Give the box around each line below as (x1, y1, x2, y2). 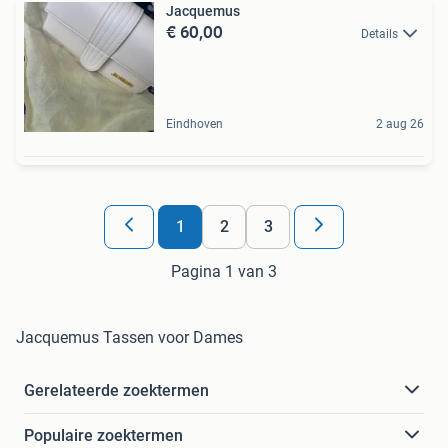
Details (361, 26, 398, 41)
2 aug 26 (376, 116, 424, 131)
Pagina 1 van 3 (171, 261, 277, 281)
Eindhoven (166, 116, 223, 131)
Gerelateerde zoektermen (24, 380, 209, 400)
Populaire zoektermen (24, 425, 183, 445)
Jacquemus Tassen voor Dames (16, 327, 243, 347)
